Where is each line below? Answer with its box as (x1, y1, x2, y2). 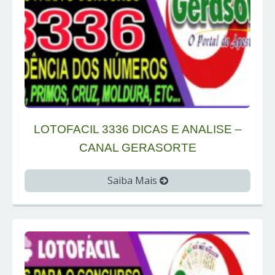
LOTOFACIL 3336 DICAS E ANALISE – (33, 123, 242, 136)
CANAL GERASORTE (79, 141, 196, 155)
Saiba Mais (107, 174, 160, 188)
